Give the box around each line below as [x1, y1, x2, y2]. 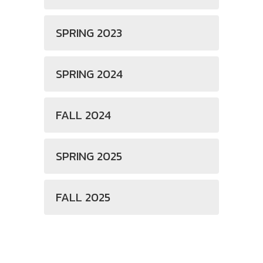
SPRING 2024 [56, 65, 123, 83]
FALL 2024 [56, 106, 111, 124]
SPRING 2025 [56, 147, 122, 165]
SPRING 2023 [56, 24, 122, 42]
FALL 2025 [56, 188, 110, 206]
